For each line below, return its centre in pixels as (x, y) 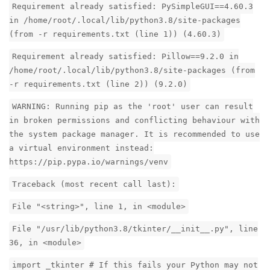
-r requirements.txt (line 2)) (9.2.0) (98, 84)
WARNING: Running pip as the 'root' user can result (133, 107)
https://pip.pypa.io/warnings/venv (89, 162)
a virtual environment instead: (81, 148)
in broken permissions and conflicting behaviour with (134, 121)
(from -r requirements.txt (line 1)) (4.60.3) (115, 34)
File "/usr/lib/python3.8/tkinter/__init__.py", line (135, 229)
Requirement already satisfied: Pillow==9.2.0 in (125, 57)
